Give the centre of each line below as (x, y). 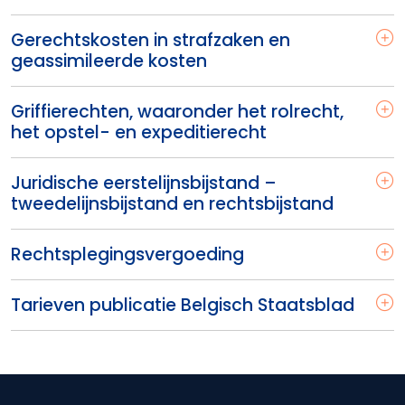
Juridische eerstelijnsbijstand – (144, 183)
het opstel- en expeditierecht (139, 132)
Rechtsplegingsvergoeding (127, 254)
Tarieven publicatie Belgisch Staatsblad (183, 305)
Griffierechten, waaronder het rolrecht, (177, 112)
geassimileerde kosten (109, 61)
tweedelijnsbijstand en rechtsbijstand (172, 204)
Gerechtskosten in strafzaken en (151, 40)
